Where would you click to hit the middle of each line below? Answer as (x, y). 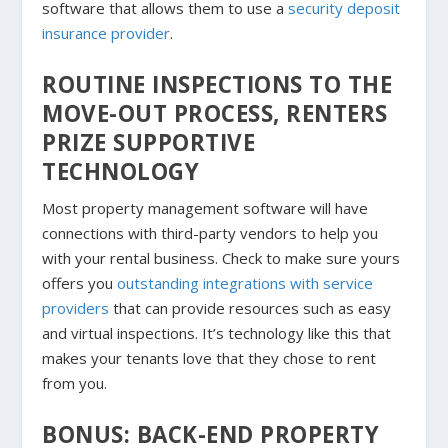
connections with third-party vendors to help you (210, 233)
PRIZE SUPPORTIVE (149, 143)
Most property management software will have (205, 208)
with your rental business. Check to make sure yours (221, 258)
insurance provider (106, 33)
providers (76, 308)
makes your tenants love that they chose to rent (209, 358)
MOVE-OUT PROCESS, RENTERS (215, 114)
